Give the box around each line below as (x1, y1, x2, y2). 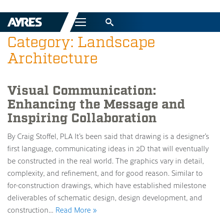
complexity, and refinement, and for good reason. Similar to (7, 168, 203, 178)
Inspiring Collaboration (7, 110, 157, 127)
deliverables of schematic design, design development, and (7, 192, 202, 202)
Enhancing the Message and (7, 96, 185, 113)
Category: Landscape (7, 33, 155, 52)
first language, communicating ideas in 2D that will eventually (7, 143, 209, 153)
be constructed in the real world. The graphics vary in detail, (7, 156, 204, 165)
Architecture (7, 50, 98, 68)
